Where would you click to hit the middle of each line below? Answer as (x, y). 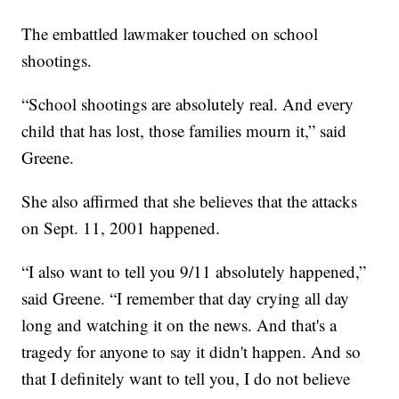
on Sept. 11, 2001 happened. (121, 227)
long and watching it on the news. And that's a (179, 324)
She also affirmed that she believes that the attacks (190, 200)
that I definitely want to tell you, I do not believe (186, 378)
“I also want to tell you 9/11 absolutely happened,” (194, 271)
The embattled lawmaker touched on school (170, 33)
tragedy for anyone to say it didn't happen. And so (191, 351)
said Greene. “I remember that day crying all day (186, 297)
